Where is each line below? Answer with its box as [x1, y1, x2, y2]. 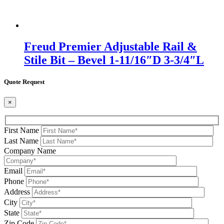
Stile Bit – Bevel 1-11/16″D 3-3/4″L [24, 53, 204, 66]
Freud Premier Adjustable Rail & [24, 39, 197, 53]
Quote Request [4, 78, 44, 86]
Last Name [4, 136, 38, 145]
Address [4, 187, 30, 196]
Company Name [4, 146, 56, 155]
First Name [4, 125, 39, 134]
